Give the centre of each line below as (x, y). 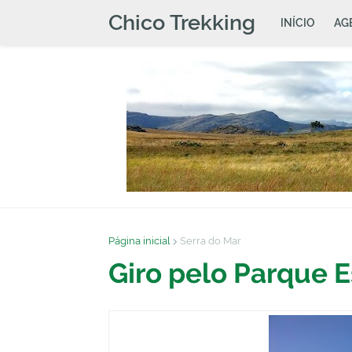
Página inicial (139, 241)
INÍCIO (298, 23)
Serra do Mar (211, 241)
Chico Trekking (182, 22)
